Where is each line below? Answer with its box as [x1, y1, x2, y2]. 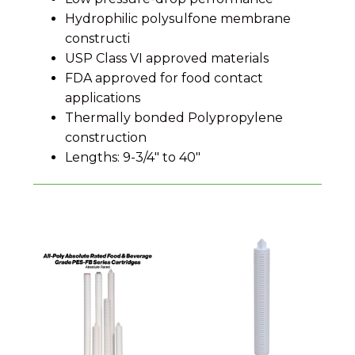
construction [65, 129, 147, 145]
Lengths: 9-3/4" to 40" [65, 149, 200, 165]
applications [65, 90, 140, 105]
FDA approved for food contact [65, 70, 263, 86]
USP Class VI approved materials [65, 50, 269, 66]
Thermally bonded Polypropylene [65, 109, 283, 125]
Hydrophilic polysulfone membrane [65, 10, 291, 26]
